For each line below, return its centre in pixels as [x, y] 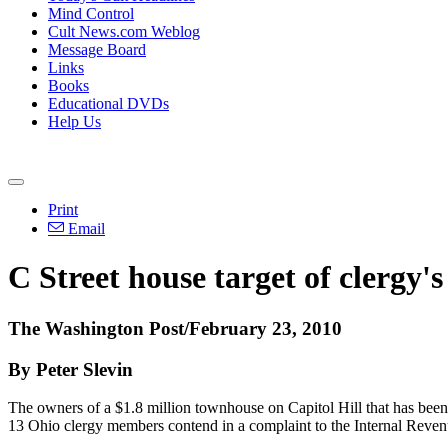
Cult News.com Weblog [124, 31]
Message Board [97, 49]
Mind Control [91, 13]
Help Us [74, 121]
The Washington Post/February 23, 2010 [175, 328]
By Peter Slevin [70, 369]
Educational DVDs [108, 103]
